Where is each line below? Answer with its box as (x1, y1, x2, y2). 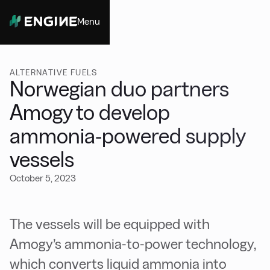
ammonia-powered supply (10, 124, 246, 148)
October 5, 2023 (10, 173, 76, 183)
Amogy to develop (10, 101, 170, 124)
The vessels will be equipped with (10, 216, 210, 232)
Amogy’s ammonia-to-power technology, (10, 236, 256, 252)
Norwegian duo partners (10, 77, 229, 101)
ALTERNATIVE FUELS (10, 67, 98, 77)
